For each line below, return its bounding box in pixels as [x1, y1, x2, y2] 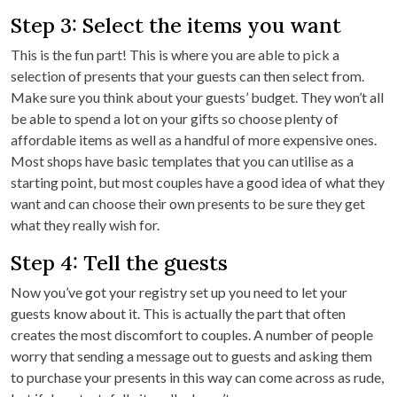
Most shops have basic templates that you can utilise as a [11, 152, 354, 170]
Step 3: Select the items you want [11, 12, 341, 39]
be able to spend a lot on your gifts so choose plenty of [11, 110, 339, 128]
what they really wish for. [11, 216, 160, 234]
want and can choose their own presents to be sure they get [11, 195, 365, 213]
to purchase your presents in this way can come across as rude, [11, 369, 384, 386]
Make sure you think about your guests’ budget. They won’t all [11, 89, 384, 106]
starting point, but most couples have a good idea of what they [11, 174, 385, 191]
